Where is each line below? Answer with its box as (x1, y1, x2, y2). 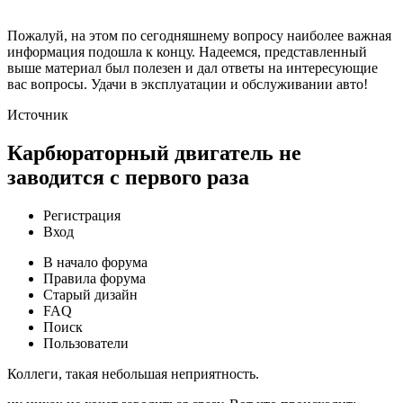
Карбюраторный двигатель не (7, 140, 301, 165)
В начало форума (43, 254, 148, 270)
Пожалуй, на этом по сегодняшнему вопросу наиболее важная (7, 27, 391, 43)
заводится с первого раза (7, 165, 249, 189)
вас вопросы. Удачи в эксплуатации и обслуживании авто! (7, 76, 368, 92)
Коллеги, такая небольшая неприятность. (7, 365, 259, 381)
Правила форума (43, 270, 146, 286)
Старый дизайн (43, 286, 138, 302)
